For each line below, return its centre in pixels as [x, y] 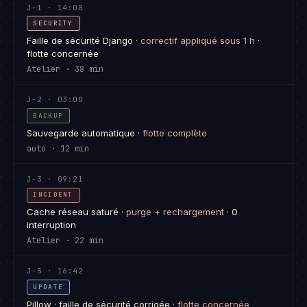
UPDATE [48, 287]
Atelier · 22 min [65, 241]
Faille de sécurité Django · [83, 41]
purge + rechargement [175, 212]
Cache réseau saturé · [76, 212]
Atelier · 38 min [65, 70]
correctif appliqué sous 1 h [197, 41]
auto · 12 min [58, 148]
